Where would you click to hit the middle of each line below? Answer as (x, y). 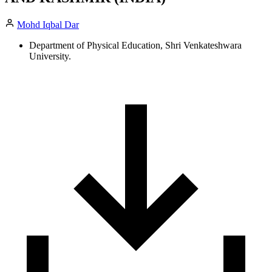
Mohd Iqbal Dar (48, 24)
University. (50, 56)
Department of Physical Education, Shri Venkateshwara (135, 45)
